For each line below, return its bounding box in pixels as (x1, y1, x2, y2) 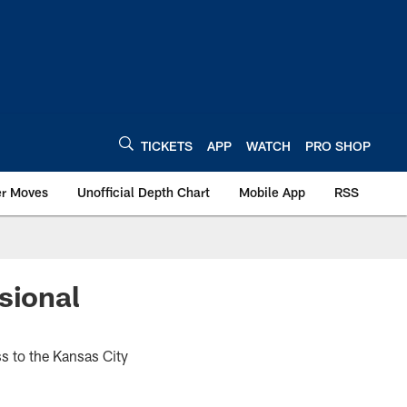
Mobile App (239, 184, 305, 200)
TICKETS (141, 137, 193, 154)
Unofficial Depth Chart (77, 184, 210, 200)
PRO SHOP (305, 137, 371, 154)
